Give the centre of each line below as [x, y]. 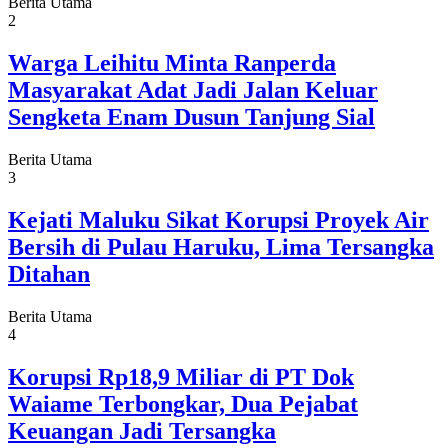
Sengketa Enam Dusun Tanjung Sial [191, 117]
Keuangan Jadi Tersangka [142, 430]
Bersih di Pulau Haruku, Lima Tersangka [221, 246]
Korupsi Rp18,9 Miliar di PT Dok [181, 376]
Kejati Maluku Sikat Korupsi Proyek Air [218, 219]
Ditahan [49, 273]
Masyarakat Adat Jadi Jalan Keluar [193, 90]
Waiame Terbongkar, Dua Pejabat [183, 403]
